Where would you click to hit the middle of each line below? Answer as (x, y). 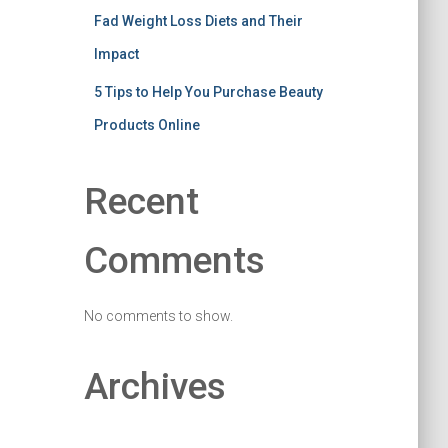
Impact (116, 54)
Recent (141, 201)
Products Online (146, 125)
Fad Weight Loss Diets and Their (198, 21)
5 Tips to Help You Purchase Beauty (208, 92)
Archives (154, 386)
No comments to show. (158, 316)
